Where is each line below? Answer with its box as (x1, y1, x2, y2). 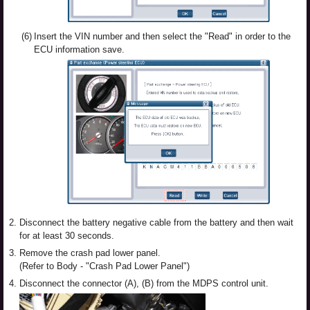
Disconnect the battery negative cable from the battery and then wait (19, 217, 293, 228)
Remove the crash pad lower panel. (19, 248, 161, 258)
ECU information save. (34, 44, 125, 55)
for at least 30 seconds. (19, 230, 114, 241)
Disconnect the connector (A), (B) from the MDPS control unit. (19, 278, 268, 289)
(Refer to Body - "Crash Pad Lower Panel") (19, 261, 190, 271)
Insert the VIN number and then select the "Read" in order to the (34, 31, 291, 42)
